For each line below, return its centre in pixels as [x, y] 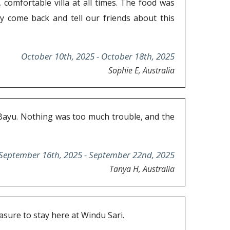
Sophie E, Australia [141, 71]
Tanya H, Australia [142, 169]
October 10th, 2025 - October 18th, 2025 [98, 56]
